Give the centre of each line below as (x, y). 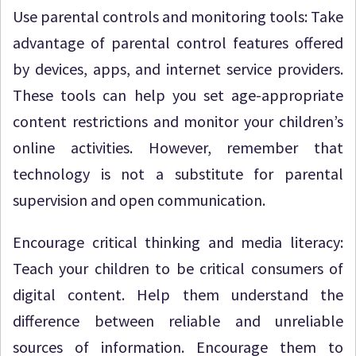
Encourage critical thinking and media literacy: (178, 242)
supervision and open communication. (139, 200)
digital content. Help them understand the (178, 294)
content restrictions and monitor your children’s (178, 121)
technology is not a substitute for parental (178, 174)
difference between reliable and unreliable (178, 321)
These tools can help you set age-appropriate (178, 95)
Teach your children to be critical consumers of (178, 268)
